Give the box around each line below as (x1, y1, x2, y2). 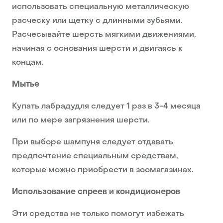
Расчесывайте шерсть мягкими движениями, (12, 31, 196, 39)
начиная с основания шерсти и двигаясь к (12, 45, 183, 53)
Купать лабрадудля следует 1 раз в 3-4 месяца (12, 103, 201, 111)
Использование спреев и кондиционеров (12, 188, 180, 197)
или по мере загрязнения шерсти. (12, 116, 150, 125)
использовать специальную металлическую (12, 3, 189, 11)
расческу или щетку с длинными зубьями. (12, 17, 183, 25)
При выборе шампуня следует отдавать (12, 138, 173, 147)
